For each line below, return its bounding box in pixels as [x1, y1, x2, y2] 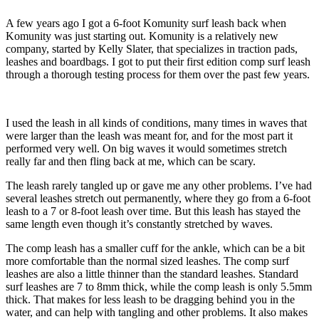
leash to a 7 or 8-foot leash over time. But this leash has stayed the [6, 204, 300, 217]
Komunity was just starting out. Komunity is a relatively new [6, 29, 278, 42]
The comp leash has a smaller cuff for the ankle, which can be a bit [6, 241, 305, 254]
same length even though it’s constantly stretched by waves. [6, 217, 273, 230]
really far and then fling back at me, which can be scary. [6, 155, 256, 167]
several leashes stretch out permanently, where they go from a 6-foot [6, 192, 310, 204]
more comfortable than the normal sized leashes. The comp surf [6, 254, 289, 267]
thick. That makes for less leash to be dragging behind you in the [6, 293, 295, 305]
